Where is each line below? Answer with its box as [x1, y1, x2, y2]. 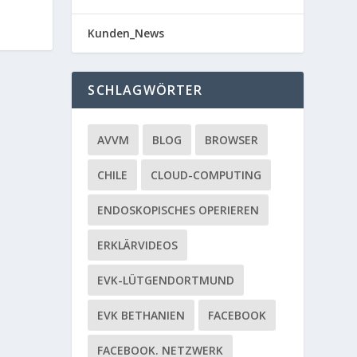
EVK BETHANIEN [97, 308, 186, 324]
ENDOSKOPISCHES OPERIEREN [97, 202, 260, 218]
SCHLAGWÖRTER [88, 81, 202, 100]
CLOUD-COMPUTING [151, 167, 262, 183]
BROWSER [205, 132, 259, 148]
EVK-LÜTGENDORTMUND [97, 273, 235, 288]
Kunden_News [88, 25, 165, 41]
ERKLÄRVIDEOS [97, 237, 178, 253]
